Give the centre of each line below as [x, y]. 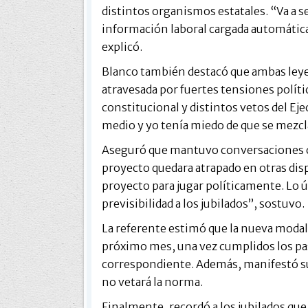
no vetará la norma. [152, 282]
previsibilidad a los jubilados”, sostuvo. [203, 203]
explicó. [122, 46]
